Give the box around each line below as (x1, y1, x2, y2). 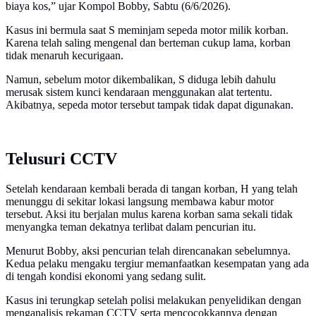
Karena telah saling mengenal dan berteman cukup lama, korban (6, 37, 291, 49)
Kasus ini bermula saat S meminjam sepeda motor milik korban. (6, 24, 288, 37)
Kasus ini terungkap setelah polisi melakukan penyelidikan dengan (6, 294, 301, 307)
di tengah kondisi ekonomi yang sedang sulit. (6, 270, 206, 283)
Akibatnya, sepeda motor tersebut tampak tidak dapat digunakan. (6, 99, 293, 111)
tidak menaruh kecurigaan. (6, 49, 123, 62)
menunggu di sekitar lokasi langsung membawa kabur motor (6, 195, 274, 208)
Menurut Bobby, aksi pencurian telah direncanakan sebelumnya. (6, 245, 291, 257)
